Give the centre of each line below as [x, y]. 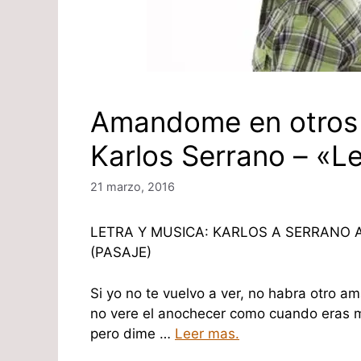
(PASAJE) [121, 253]
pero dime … [133, 333]
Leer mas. [207, 333]
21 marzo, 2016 [133, 187]
